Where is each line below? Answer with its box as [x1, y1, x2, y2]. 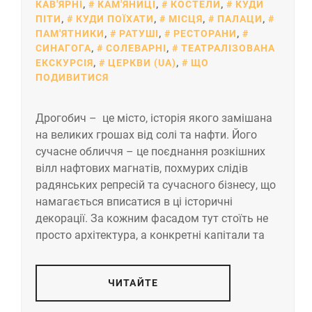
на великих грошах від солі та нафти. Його [36, 128, 257, 142]
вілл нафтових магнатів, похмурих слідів [36, 162, 248, 175]
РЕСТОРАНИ [173, 28, 237, 40]
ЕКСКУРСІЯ [36, 57, 93, 69]
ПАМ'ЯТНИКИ [36, 28, 104, 40]
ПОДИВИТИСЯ [36, 72, 109, 84]
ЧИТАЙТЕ [108, 277, 158, 289]
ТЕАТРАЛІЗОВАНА [181, 42, 275, 54]
